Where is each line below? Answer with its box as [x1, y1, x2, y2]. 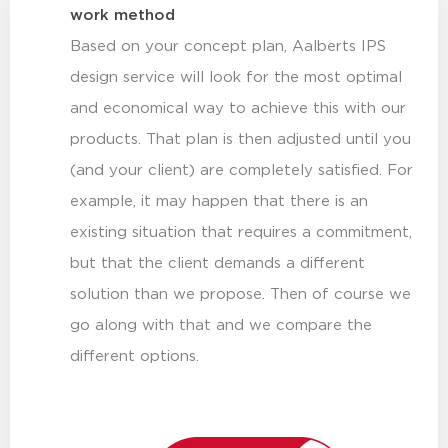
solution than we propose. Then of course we [70, 286, 411, 302]
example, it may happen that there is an [70, 193, 368, 209]
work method [70, 7, 175, 23]
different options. [70, 348, 199, 364]
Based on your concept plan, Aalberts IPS [70, 38, 386, 54]
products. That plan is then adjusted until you [70, 131, 411, 147]
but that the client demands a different [70, 255, 365, 271]
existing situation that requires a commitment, [70, 224, 412, 240]
